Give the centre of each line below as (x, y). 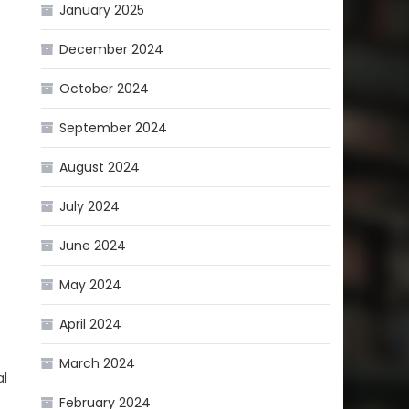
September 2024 (114, 127)
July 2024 (90, 206)
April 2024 (91, 324)
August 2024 (100, 167)
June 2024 (93, 245)
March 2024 (98, 363)
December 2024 (112, 49)
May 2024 (91, 284)
